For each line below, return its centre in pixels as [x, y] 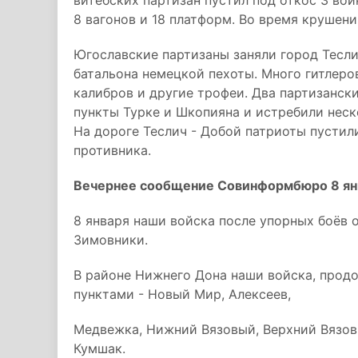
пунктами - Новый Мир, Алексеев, [182, 294]
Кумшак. [99, 348]
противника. [112, 150]
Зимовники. [111, 240]
